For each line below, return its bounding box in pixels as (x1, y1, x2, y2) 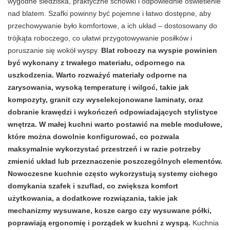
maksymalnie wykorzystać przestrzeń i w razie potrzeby (8, 144, 201, 153)
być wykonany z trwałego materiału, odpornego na (8, 58, 185, 67)
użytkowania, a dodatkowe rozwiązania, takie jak (8, 194, 178, 202)
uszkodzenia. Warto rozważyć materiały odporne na (8, 70, 187, 79)
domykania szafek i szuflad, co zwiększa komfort (8, 181, 178, 190)
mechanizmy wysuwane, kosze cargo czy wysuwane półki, (8, 206, 212, 215)
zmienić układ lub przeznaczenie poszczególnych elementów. (8, 157, 222, 165)
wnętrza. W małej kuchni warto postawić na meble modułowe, (8, 120, 222, 128)
